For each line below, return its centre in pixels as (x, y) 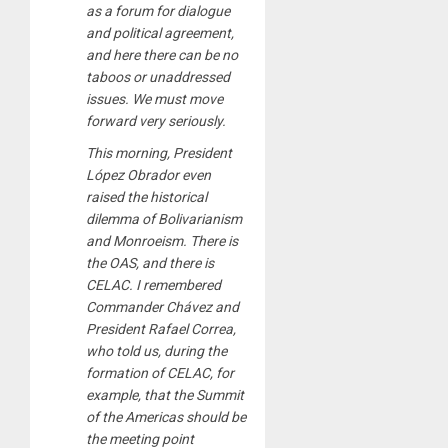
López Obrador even (148, 174)
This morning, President (159, 152)
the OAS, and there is (150, 262)
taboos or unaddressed (158, 76)
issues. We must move (154, 98)
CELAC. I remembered (153, 284)
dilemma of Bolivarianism (164, 218)
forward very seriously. (156, 120)
